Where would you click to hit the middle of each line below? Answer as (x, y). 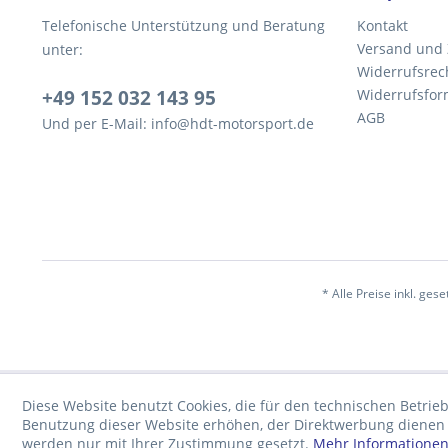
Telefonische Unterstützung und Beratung (183, 25)
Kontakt (382, 25)
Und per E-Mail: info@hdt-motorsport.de (178, 123)
